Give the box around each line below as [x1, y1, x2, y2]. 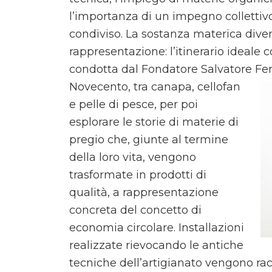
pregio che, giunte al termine [69, 133, 228, 147]
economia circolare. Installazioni [69, 221, 244, 235]
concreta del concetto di [69, 203, 202, 217]
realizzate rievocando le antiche [69, 239, 243, 253]
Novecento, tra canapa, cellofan [69, 80, 240, 94]
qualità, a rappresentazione [69, 186, 219, 200]
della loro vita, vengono [69, 151, 196, 165]
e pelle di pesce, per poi [69, 98, 198, 112]
